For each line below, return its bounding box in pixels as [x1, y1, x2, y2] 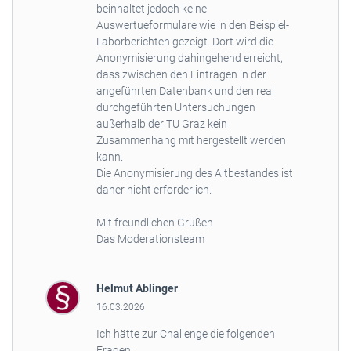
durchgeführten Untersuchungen [96, 101, 255, 114]
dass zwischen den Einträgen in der [96, 68, 266, 81]
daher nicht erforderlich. [96, 183, 212, 197]
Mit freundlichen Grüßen [96, 216, 213, 230]
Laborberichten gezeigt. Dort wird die [96, 35, 273, 49]
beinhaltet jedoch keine [96, 2, 207, 16]
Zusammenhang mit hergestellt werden [96, 134, 286, 147]
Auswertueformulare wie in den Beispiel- [96, 19, 289, 32]
